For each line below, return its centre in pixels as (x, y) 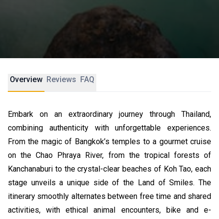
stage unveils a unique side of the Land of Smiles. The (109, 183)
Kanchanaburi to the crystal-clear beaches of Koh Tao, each (109, 169)
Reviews (61, 79)
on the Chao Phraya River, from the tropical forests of (109, 155)
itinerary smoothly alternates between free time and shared (109, 196)
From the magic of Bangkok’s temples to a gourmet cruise (109, 142)
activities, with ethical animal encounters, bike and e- (109, 210)
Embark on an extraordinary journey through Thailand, (109, 114)
